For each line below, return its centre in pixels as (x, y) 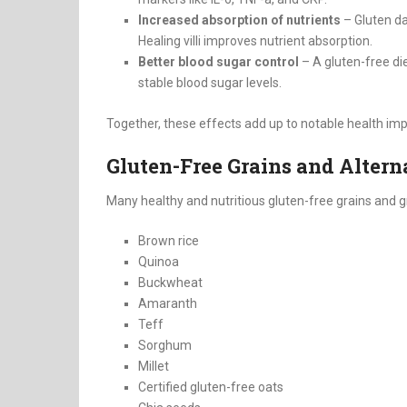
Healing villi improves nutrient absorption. (255, 41)
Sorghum (165, 346)
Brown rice (169, 241)
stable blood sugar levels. (210, 83)
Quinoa (159, 262)
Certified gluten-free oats (211, 387)
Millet (154, 367)
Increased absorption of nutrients (239, 20)
